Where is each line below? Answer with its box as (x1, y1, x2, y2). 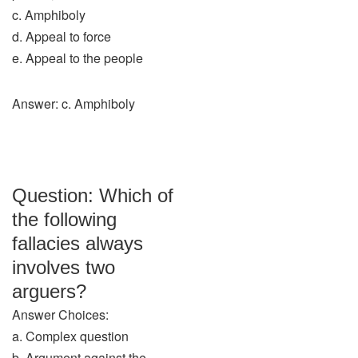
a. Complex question (12, 327, 129, 345)
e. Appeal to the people (12, 49, 143, 67)
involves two (12, 257, 115, 278)
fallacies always (12, 233, 143, 254)
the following (12, 209, 117, 230)
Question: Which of (12, 185, 173, 206)
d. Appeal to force (12, 27, 111, 46)
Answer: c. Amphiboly (12, 94, 135, 113)
